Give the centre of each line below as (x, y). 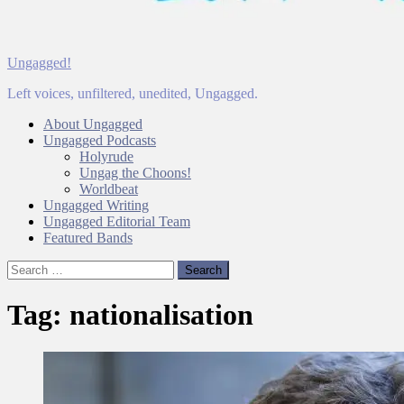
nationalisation (161, 315)
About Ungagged (93, 124)
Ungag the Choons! (135, 173)
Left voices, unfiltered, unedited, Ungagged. (133, 93)
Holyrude (106, 156)
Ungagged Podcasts (100, 140)
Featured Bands (88, 238)
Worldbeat (109, 189)
